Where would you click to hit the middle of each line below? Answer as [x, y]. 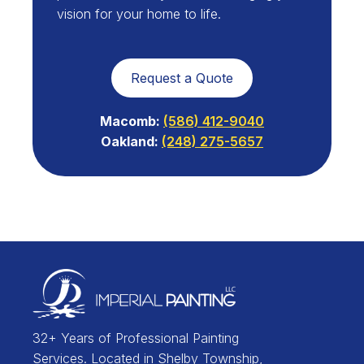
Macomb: [132, 121]
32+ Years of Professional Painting [136, 338]
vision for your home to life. [139, 14]
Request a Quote [182, 78]
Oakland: [131, 142]
